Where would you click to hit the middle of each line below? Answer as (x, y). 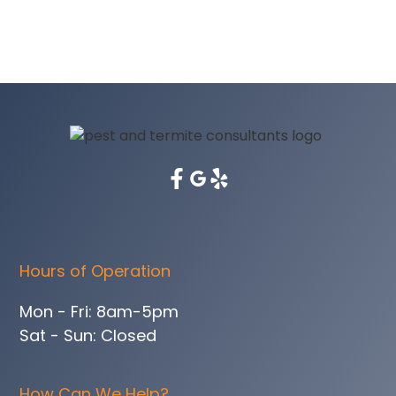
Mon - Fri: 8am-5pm (99, 311)
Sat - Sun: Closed (88, 335)
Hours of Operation (95, 270)
